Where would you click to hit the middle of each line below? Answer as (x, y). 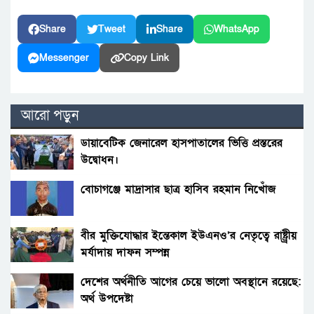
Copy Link (146, 58)
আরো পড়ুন (50, 116)
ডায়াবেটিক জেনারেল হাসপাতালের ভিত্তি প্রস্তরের (182, 143)
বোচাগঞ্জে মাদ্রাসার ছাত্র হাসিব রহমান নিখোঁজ (178, 190)
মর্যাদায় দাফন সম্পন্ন (125, 253)
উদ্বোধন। (100, 160)
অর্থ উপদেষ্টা (107, 299)
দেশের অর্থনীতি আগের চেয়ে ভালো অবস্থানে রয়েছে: (191, 282)
